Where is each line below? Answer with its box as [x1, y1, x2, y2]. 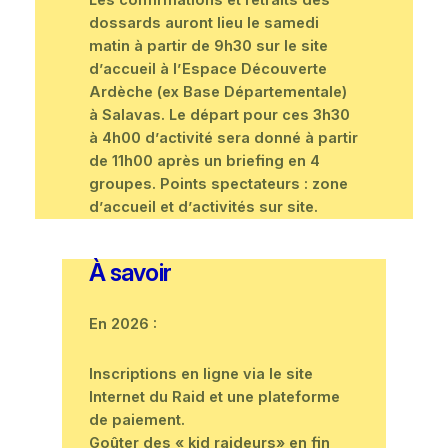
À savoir [88, 257, 172, 287]
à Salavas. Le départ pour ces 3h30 [88, 105, 350, 124]
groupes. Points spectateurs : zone [88, 174, 348, 193]
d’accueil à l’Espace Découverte [88, 59, 327, 78]
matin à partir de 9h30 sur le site [88, 36, 328, 55]
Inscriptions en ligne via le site [88, 364, 313, 383]
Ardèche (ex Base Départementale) [88, 82, 347, 101]
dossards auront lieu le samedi [88, 13, 319, 32]
